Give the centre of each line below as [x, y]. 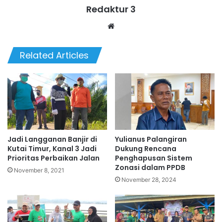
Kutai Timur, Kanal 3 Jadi [52, 148]
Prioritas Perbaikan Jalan [54, 158]
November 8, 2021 [39, 170]
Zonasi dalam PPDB [150, 167]
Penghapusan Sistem [154, 158]
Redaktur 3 [111, 9]
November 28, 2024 [149, 179]
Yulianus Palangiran [151, 139]
